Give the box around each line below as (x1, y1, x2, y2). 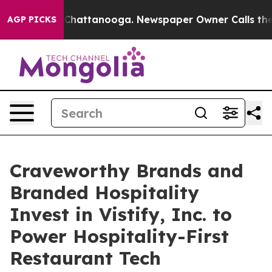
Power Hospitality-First (10, 225, 229, 248)
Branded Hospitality (10, 181, 199, 204)
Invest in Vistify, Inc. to (10, 203, 232, 226)
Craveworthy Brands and (10, 159, 243, 182)
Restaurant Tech (10, 246, 161, 270)
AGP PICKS (7, 14, 56, 25)
